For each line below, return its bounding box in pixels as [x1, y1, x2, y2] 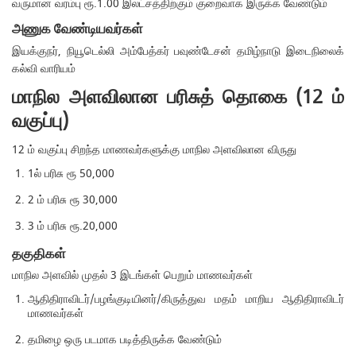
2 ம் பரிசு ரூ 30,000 [28, 191, 118, 208]
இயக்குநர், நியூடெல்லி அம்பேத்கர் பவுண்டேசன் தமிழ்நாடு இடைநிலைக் [12, 42, 344, 60]
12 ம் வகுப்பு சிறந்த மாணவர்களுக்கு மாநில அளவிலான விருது [12, 141, 297, 158]
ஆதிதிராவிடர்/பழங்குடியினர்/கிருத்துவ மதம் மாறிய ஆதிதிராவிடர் [28, 291, 344, 308]
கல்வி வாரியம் [12, 60, 76, 77]
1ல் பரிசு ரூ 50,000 [28, 164, 115, 182]
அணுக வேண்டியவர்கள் [12, 19, 144, 40]
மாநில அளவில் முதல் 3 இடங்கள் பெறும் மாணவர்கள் [12, 267, 253, 284]
